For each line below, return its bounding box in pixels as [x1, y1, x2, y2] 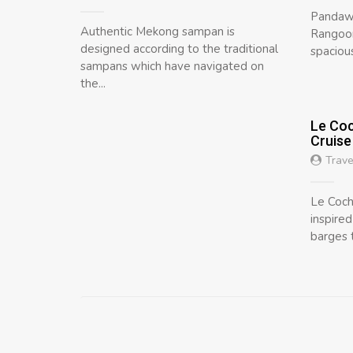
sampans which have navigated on [80, 58, 264, 74]
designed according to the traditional [80, 41, 278, 57]
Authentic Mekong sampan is [80, 24, 235, 39]
